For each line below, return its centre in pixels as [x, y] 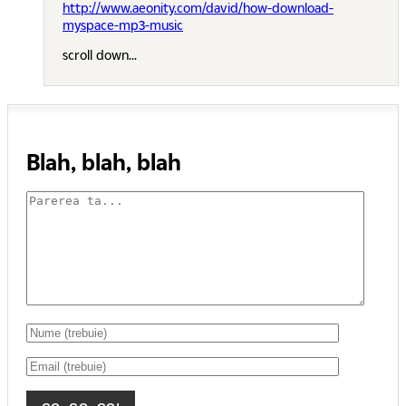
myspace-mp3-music [123, 25]
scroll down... [100, 55]
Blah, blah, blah [104, 161]
